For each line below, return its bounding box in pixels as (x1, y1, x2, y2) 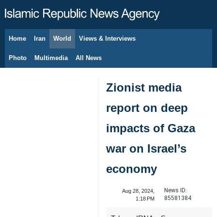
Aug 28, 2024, (122, 188, 155, 194)
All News (76, 54, 102, 62)
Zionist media (106, 81, 182, 94)
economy (106, 162, 157, 175)
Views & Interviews (79, 35, 136, 42)
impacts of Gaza (106, 122, 195, 135)
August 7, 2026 (24, 41, 60, 46)
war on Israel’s (106, 142, 186, 155)
